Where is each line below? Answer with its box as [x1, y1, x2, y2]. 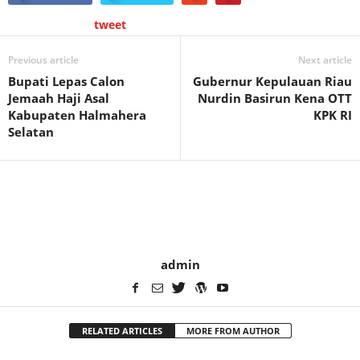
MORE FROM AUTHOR [186, 325, 280, 337]
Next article [298, 53, 352, 67]
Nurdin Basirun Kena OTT [198, 90, 352, 106]
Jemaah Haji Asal [8, 90, 109, 106]
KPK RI [313, 107, 352, 123]
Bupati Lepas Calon [8, 73, 125, 89]
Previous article [8, 53, 79, 67]
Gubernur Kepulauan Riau [193, 73, 352, 89]
